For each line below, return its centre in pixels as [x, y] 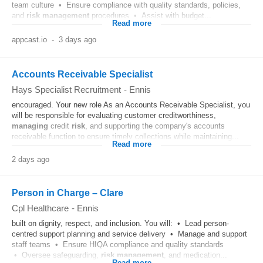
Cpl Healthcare [40, 208]
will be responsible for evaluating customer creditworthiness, [114, 115]
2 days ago [31, 159]
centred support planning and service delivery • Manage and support [129, 234]
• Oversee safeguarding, [56, 255]
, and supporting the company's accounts [155, 126]
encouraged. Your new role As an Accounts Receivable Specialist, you [131, 105]
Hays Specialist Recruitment [66, 90]
